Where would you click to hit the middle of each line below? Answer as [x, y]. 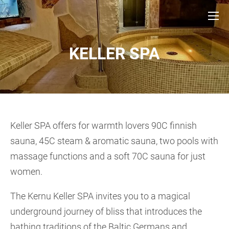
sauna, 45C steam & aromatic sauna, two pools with [114, 141]
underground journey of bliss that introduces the [106, 211]
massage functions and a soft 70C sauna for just [108, 156]
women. [26, 171]
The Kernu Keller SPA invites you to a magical [100, 196]
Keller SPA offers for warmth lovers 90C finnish [104, 125]
